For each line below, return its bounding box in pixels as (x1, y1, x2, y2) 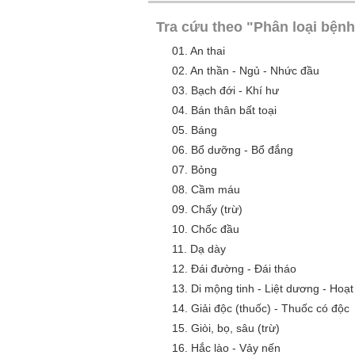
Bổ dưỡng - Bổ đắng (191, 143, 293, 156)
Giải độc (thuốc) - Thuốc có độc (191, 302, 349, 315)
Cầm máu (191, 183, 240, 196)
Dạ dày (190, 242, 226, 255)
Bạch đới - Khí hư (191, 84, 279, 97)
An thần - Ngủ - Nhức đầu (190, 64, 319, 77)
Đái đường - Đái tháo (191, 262, 296, 275)
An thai (190, 44, 225, 57)
